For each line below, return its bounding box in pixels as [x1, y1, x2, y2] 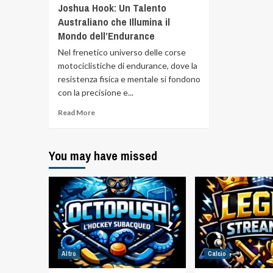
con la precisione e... [57, 87, 133, 97]
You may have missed [48, 147, 157, 164]
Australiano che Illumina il [57, 15, 170, 29]
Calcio [207, 249, 226, 258]
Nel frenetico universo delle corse [57, 47, 186, 57]
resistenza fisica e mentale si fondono [57, 74, 200, 84]
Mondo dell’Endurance [57, 29, 155, 43]
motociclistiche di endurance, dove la [57, 60, 197, 71]
